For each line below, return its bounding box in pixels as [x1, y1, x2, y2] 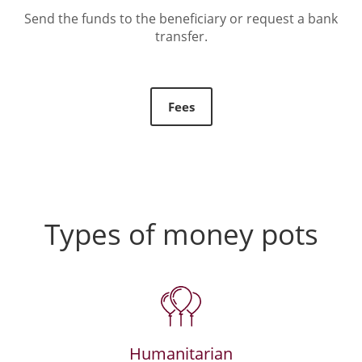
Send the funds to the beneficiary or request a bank [24, 10, 338, 27]
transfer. [154, 27, 208, 45]
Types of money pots [44, 215, 318, 253]
